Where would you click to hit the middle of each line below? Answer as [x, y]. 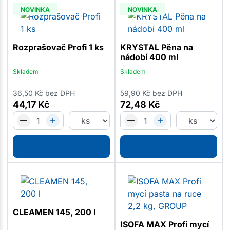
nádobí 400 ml [149, 57]
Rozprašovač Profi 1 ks [58, 47]
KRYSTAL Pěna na [156, 47]
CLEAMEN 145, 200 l [54, 212]
